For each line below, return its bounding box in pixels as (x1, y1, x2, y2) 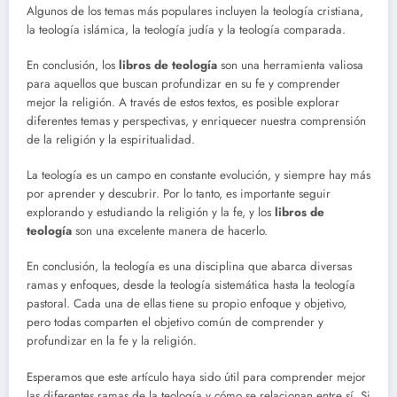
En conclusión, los (27, 57, 119, 74)
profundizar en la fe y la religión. (27, 332, 197, 350)
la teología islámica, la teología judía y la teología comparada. (27, 20, 346, 38)
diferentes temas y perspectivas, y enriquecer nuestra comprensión (27, 113, 366, 130)
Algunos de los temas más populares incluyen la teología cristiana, (27, 2, 363, 19)
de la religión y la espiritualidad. (27, 131, 195, 149)
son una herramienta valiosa (217, 57, 363, 74)
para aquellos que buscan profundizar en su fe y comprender (27, 75, 340, 93)
